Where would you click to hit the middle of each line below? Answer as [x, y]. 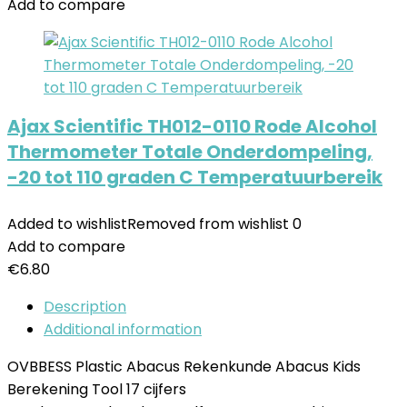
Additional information [123, 329]
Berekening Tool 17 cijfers [97, 389]
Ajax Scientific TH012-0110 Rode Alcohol [192, 126]
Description [85, 307]
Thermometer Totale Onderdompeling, [190, 152]
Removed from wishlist [208, 224]
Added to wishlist [67, 224]
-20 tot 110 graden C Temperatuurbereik [195, 177]
